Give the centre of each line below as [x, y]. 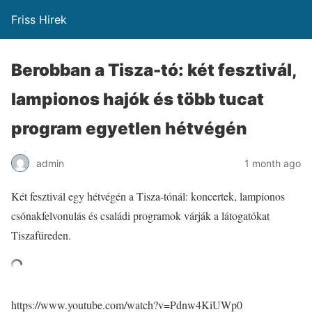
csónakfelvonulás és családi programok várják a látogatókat [140, 216]
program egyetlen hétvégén [129, 128]
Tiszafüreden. [41, 235]
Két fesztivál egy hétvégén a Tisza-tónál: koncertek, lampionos [148, 196]
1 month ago [273, 163]
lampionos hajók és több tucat [138, 99]
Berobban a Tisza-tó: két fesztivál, [154, 70]
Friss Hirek [39, 19]
